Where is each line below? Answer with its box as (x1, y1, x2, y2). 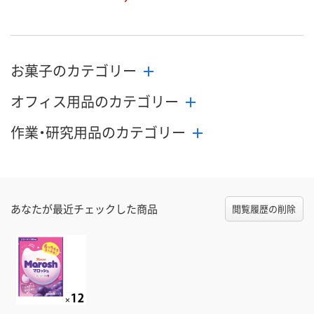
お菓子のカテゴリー (11, 60, 137, 81)
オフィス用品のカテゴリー (11, 91, 179, 112)
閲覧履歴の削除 (232, 202, 296, 216)
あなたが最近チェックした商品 (11, 201, 158, 217)
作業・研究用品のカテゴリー (11, 122, 186, 143)
